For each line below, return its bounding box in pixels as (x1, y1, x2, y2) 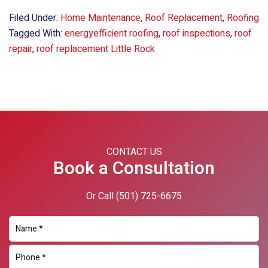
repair (9, 42, 32, 57)
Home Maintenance (60, 11, 141, 26)
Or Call (86, 189, 116, 204)
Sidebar (38, 93, 99, 120)
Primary (38, 72, 102, 99)
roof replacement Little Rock (36, 42, 155, 57)
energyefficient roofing (65, 26, 159, 41)
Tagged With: (9, 26, 65, 41)
